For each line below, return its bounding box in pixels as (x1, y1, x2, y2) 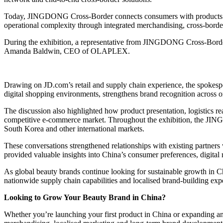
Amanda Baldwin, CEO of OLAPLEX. (4, 46, 130, 55)
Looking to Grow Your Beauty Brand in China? (4, 193, 166, 202)
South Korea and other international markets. (4, 124, 144, 133)
